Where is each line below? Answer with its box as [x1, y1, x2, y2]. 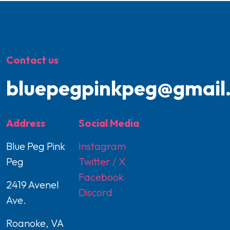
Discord [79, 186, 113, 199]
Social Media [79, 117, 140, 130]
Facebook [79, 170, 124, 184]
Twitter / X [79, 155, 126, 168]
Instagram [79, 140, 126, 153]
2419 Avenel [6, 178, 59, 191]
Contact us [6, 53, 59, 67]
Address [6, 117, 45, 130]
